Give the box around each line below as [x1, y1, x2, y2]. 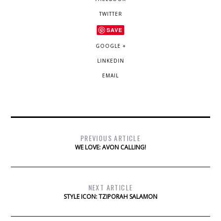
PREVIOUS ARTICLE [80, 133, 141, 144]
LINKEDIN [97, 57, 124, 65]
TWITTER [99, 10, 122, 18]
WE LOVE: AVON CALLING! [75, 143, 146, 152]
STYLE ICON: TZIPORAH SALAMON [64, 192, 157, 201]
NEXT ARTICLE [88, 182, 133, 193]
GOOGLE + [95, 42, 126, 50]
